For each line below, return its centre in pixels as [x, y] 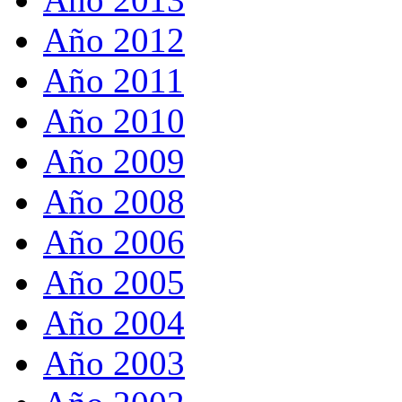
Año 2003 [114, 363]
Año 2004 [114, 323]
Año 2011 [114, 80]
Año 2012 [114, 40]
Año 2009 [114, 161]
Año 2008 [114, 201]
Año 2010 [114, 121]
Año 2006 [114, 242]
